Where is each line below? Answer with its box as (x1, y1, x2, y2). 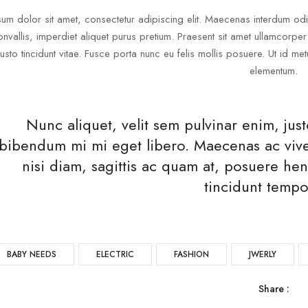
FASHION (173, 248, 209, 261)
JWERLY (248, 248, 276, 261)
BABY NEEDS (6, 248, 56, 261)
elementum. (250, 63, 298, 78)
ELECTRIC (96, 248, 134, 261)
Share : (258, 282, 289, 296)
